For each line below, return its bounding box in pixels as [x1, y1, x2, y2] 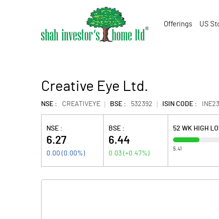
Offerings [164, 21, 192, 28]
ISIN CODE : [162, 101, 197, 108]
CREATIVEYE [62, 101, 100, 108]
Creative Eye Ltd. [41, 79, 148, 94]
